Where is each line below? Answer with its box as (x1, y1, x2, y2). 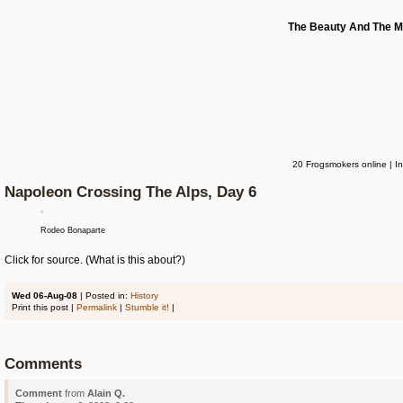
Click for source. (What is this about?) (4, 254, 185, 266)
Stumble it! (125, 302, 169, 312)
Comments (4, 355, 82, 372)
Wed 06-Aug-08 (12, 291, 77, 300)
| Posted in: (77, 291, 130, 300)
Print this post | (12, 302, 76, 312)
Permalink (76, 302, 117, 312)
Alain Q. (87, 388, 125, 399)
